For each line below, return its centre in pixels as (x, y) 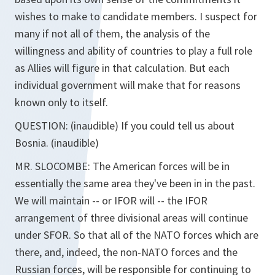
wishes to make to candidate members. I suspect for (136, 16)
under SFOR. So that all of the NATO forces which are (137, 235)
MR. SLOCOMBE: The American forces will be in (122, 166)
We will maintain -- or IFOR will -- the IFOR (111, 200)
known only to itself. (61, 102)
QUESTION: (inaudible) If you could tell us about (125, 126)
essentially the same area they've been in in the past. (135, 183)
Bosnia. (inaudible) (57, 143)
